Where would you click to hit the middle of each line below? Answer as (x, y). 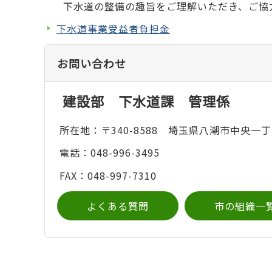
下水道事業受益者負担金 (113, 29)
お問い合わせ (92, 63)
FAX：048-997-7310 (108, 175)
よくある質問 (118, 206)
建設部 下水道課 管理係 (146, 101)
